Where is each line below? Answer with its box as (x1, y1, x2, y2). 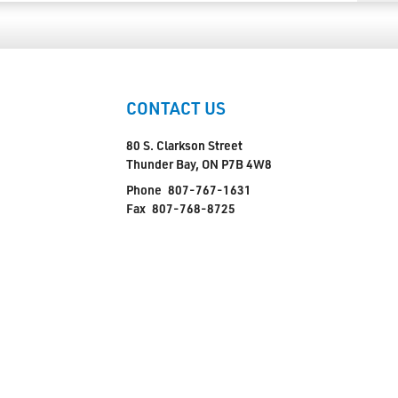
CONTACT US (125, 97, 226, 120)
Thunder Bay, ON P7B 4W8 (125, 155, 272, 171)
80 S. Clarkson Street (125, 137, 243, 153)
